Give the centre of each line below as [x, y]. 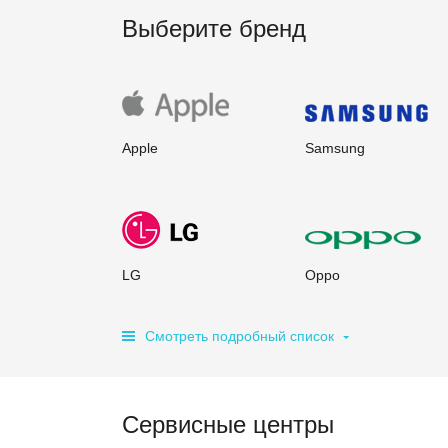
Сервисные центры [228, 424]
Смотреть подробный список [239, 336]
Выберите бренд [214, 28]
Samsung [335, 148]
